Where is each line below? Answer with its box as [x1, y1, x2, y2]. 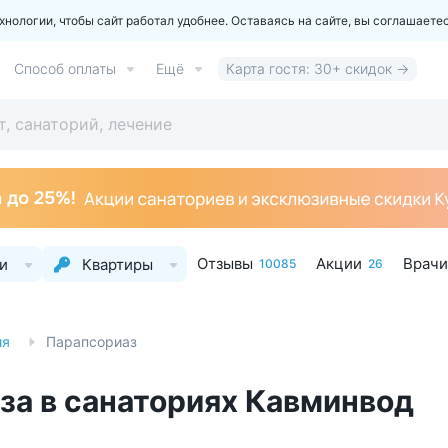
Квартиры [82, 254, 153, 274]
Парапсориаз [46, 333, 137, 350]
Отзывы [197, 254, 253, 273]
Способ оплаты [14, 60, 116, 77]
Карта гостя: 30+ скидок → [226, 60, 409, 77]
